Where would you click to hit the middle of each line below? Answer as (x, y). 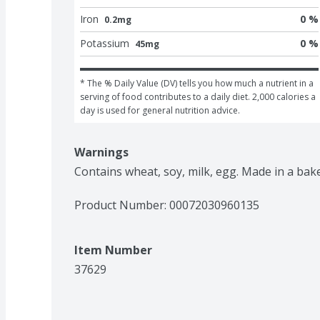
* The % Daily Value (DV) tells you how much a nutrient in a (197, 83)
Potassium (105, 43)
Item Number (113, 250)
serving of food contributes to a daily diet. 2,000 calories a (198, 96)
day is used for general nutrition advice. (160, 110)
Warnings (101, 152)
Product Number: (122, 205)
